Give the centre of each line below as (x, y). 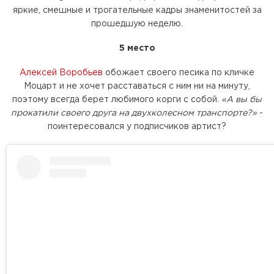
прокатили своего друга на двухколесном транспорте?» (134, 113)
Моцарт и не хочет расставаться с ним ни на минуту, (137, 86)
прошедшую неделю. (137, 24)
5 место (137, 48)
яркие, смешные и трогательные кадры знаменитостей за (137, 10)
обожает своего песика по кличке (179, 72)
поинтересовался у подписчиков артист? (137, 126)
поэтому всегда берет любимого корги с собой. (117, 99)
